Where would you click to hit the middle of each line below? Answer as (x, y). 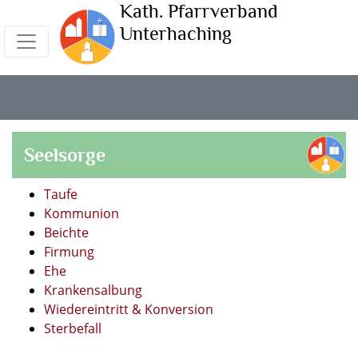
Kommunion (82, 213)
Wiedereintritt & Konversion (129, 309)
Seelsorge (65, 155)
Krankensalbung (93, 290)
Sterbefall (73, 328)
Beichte (66, 233)
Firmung (69, 252)
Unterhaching (176, 33)
